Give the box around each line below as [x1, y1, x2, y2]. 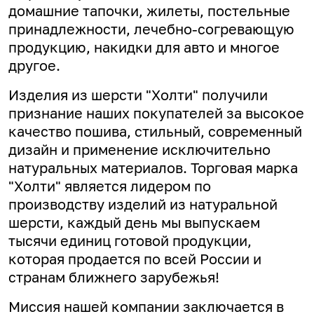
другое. [8, 57, 60, 74]
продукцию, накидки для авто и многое [8, 39, 280, 56]
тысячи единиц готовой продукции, [8, 232, 252, 250]
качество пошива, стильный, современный [8, 123, 302, 140]
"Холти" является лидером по [8, 177, 211, 195]
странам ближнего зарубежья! [8, 268, 219, 286]
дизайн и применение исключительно [8, 141, 271, 158]
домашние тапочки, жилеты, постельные [8, 2, 290, 20]
